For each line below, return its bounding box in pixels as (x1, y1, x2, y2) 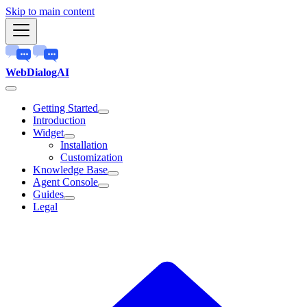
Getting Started (33, 102, 98, 114)
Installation (60, 139, 108, 151)
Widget (33, 127, 64, 138)
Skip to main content (5, 5, 95, 17)
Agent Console (33, 176, 98, 188)
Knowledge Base (33, 164, 108, 175)
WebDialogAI (5, 66, 69, 78)
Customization (60, 151, 123, 163)
